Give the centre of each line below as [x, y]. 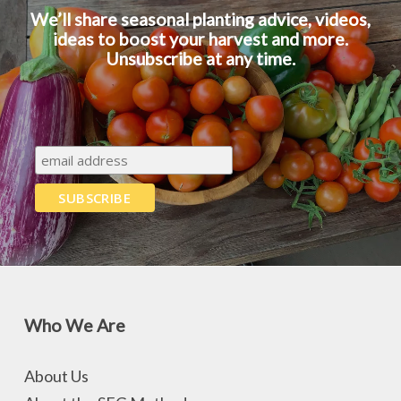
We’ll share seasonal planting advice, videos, [200, 19]
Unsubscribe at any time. [200, 58]
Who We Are [74, 325]
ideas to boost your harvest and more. [200, 38]
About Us [56, 376]
